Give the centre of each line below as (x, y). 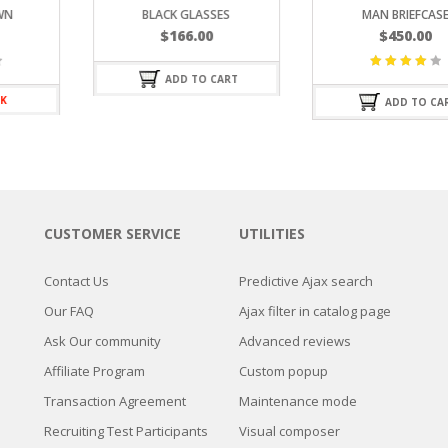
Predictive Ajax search (306, 280)
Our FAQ (69, 310)
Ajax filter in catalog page (315, 310)
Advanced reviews (295, 340)
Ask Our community (102, 340)
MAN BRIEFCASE (279, 14)
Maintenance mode (298, 400)
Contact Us (76, 280)
